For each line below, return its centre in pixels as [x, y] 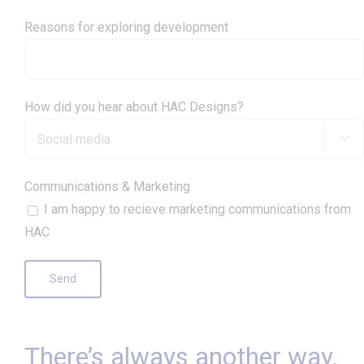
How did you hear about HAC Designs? [134, 107]
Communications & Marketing [107, 187]
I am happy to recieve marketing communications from [197, 210]
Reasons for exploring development [126, 28]
